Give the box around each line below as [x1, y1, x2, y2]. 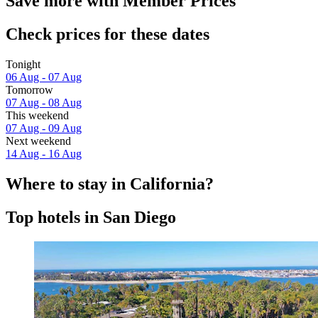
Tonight [6, 58, 40, 71]
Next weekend [6, 135, 71, 148]
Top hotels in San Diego [6, 208, 176, 227]
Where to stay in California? [6, 175, 214, 194]
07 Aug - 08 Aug [6, 97, 82, 109]
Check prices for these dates [6, 25, 209, 44]
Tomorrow [6, 84, 53, 97]
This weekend [6, 109, 69, 122]
